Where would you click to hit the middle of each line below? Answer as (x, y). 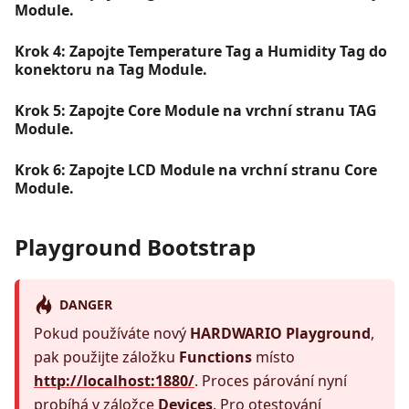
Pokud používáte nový (112, 334)
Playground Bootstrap (135, 247)
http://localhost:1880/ (114, 381)
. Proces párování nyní (271, 381)
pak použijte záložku (106, 357)
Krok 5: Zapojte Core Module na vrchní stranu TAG (196, 111)
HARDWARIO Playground (280, 334)
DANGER (85, 304)
